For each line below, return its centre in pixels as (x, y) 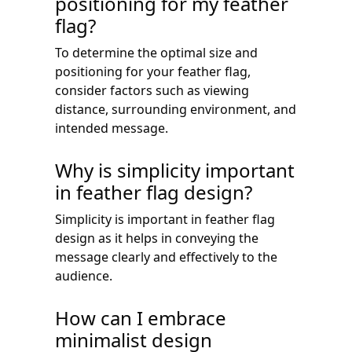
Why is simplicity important (175, 170)
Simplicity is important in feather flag (165, 219)
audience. (84, 275)
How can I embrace (141, 317)
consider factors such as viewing (152, 90)
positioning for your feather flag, (153, 71)
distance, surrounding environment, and (176, 109)
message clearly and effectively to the (166, 257)
